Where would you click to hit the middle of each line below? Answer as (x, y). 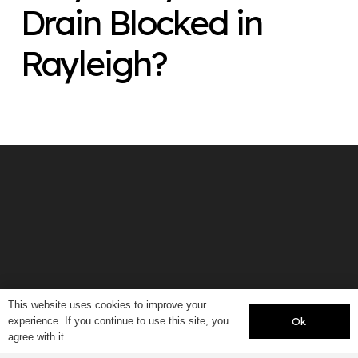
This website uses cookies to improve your (107, 305)
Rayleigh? (93, 64)
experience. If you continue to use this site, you (118, 321)
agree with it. (38, 337)
